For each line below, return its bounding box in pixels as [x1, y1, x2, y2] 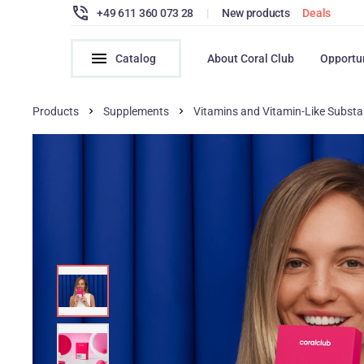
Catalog [115, 52, 157, 65]
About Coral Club [207, 52, 295, 65]
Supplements [103, 105, 170, 118]
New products [221, 6, 290, 19]
